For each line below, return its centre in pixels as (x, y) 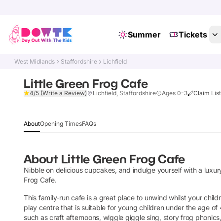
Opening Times (61, 124)
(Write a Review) (64, 93)
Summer (144, 35)
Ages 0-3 (175, 93)
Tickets (193, 35)
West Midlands (35, 61)
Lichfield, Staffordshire (124, 93)
